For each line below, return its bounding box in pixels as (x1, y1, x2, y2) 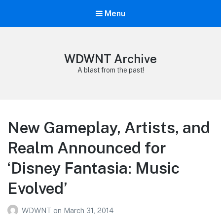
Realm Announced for (7, 139, 166, 157)
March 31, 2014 (64, 206, 113, 215)
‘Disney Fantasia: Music (7, 159, 180, 178)
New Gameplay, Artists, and (7, 118, 210, 137)
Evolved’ (7, 179, 68, 198)
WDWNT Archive (64, 52, 157, 66)
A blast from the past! (77, 66, 144, 74)
